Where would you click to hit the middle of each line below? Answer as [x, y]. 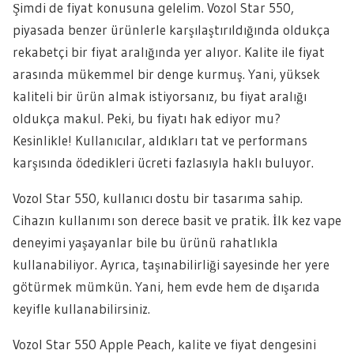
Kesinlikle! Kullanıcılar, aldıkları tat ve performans [160, 140]
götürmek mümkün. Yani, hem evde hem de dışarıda [166, 286]
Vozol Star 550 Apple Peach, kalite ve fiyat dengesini [164, 344]
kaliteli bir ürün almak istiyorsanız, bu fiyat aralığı [160, 96]
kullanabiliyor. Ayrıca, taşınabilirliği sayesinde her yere [171, 264]
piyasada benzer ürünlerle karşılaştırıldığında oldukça [171, 30]
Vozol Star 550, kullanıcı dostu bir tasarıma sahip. [158, 198]
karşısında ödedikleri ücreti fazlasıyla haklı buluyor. [163, 162]
